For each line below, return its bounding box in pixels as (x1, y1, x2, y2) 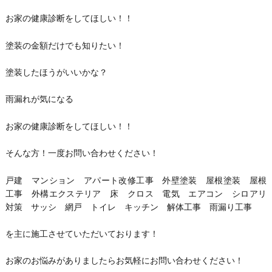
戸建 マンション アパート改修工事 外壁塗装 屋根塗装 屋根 (5, 175, 267, 185)
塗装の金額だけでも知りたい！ (5, 40, 124, 50)
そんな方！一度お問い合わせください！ (5, 148, 158, 158)
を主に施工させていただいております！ (5, 228, 158, 239)
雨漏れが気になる (5, 94, 73, 104)
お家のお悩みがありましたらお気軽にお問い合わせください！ (5, 256, 243, 266)
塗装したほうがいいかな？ (5, 67, 107, 77)
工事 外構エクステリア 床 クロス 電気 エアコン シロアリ (5, 188, 267, 199)
